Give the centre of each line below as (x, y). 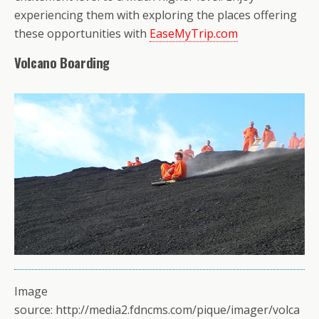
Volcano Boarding (62, 62)
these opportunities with (82, 33)
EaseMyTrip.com (194, 33)
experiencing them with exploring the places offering (156, 15)
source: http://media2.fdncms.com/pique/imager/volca (157, 309)
